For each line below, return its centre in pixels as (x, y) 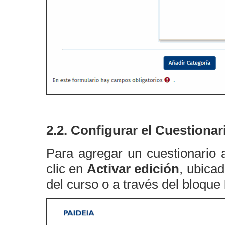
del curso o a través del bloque (135, 184)
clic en (67, 169)
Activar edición (133, 169)
